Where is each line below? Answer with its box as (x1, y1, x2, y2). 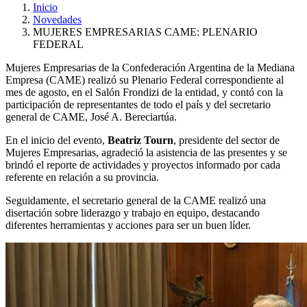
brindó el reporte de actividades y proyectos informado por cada (5, 158, 280, 171)
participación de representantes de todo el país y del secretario (5, 98, 271, 110)
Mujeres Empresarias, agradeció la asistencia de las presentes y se (5, 146, 287, 158)
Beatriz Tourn (108, 134, 173, 146)
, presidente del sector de (173, 134, 280, 146)
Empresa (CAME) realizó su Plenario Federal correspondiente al (5, 73, 284, 86)
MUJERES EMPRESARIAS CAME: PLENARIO (33, 25, 258, 38)
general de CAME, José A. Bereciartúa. (5, 110, 177, 123)
